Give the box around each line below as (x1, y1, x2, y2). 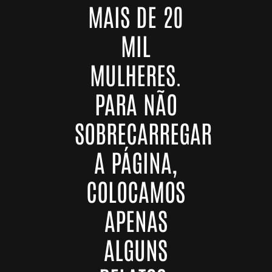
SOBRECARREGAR (75, 117, 212, 149)
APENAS (104, 204, 168, 236)
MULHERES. (90, 58, 182, 90)
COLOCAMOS (86, 175, 186, 207)
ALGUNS (104, 233, 168, 265)
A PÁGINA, (94, 146, 178, 178)
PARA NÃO (94, 87, 177, 120)
